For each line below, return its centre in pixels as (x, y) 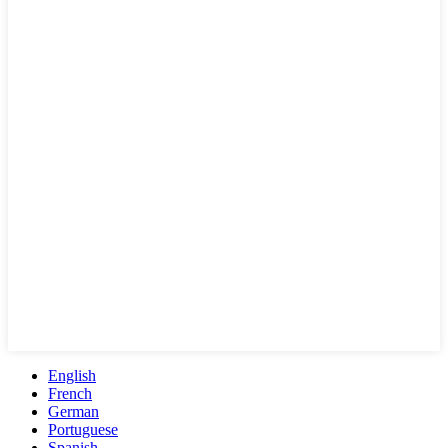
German (73, 412)
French (70, 394)
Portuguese (83, 430)
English (72, 376)
